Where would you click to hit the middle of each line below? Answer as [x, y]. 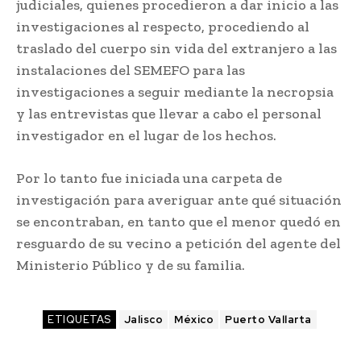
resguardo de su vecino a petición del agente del [178, 244]
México [194, 320]
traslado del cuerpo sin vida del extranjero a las [176, 49]
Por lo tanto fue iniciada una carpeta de [149, 178]
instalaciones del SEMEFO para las [131, 71]
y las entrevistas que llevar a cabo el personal [169, 114]
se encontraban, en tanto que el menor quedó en [178, 222]
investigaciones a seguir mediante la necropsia [175, 92]
